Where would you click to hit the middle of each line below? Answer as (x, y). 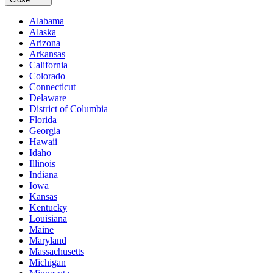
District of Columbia (69, 108)
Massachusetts (57, 251)
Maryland (48, 240)
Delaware (48, 97)
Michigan (48, 262)
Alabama (47, 21)
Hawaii (43, 141)
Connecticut (52, 87)
